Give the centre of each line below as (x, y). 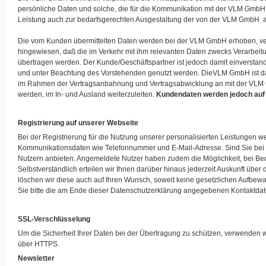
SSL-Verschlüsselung (54, 219)
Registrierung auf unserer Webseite (78, 123)
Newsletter (36, 258)
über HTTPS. (39, 244)
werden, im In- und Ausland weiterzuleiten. (87, 94)
